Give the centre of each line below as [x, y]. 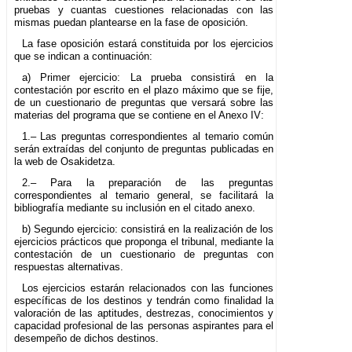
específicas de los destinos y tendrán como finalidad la [144, 301]
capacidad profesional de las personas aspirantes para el [144, 326]
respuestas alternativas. [69, 267]
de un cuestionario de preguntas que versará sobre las [144, 103]
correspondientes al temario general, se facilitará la [144, 196]
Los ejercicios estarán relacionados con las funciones [148, 288]
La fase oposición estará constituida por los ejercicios [148, 44]
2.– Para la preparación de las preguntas [148, 183]
